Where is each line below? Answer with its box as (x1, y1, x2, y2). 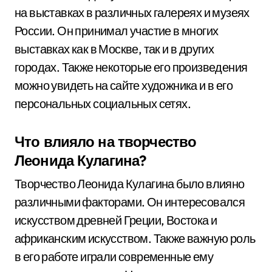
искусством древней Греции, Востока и (15, 212, 217, 228)
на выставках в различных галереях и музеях (15, 5, 250, 20)
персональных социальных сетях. (15, 96, 191, 111)
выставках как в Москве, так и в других (15, 41, 214, 56)
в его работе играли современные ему (15, 249, 213, 264)
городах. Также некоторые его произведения (15, 59, 248, 75)
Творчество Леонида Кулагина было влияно (15, 176, 245, 191)
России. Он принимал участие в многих (15, 23, 219, 38)
